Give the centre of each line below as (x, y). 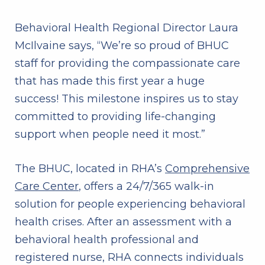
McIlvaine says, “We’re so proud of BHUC (122, 46)
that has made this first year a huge (110, 81)
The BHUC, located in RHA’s (90, 169)
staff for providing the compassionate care (127, 64)
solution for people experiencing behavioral (130, 204)
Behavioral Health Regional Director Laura (127, 28)
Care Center (47, 187)
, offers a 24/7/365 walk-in (146, 187)
